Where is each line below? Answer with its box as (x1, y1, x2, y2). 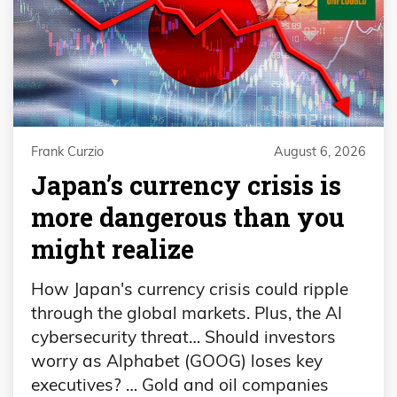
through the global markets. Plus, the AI (31, 302, 342, 324)
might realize (31, 231, 194, 266)
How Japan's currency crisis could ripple (31, 278, 348, 300)
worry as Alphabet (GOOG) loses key (31, 350, 323, 372)
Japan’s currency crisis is (31, 167, 341, 202)
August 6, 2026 (274, 143, 366, 160)
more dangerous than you (31, 199, 345, 234)
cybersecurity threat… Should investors (31, 326, 336, 348)
